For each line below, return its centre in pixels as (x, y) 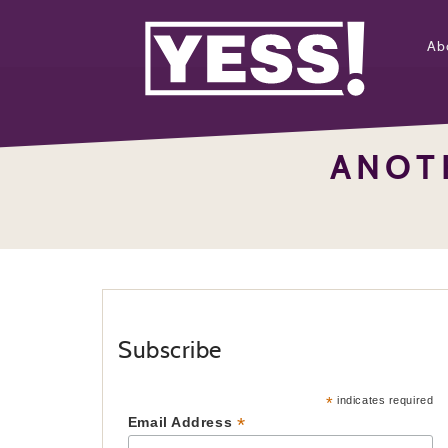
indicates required (383, 400)
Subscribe (170, 349)
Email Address (182, 422)
